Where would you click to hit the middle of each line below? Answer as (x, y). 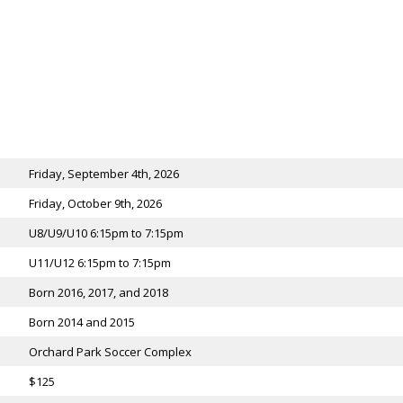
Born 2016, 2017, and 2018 (98, 292)
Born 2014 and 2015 (81, 322)
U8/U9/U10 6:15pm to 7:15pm (106, 233)
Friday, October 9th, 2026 (95, 203)
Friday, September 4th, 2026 (103, 174)
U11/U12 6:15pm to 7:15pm (99, 263)
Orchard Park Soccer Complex (110, 352)
